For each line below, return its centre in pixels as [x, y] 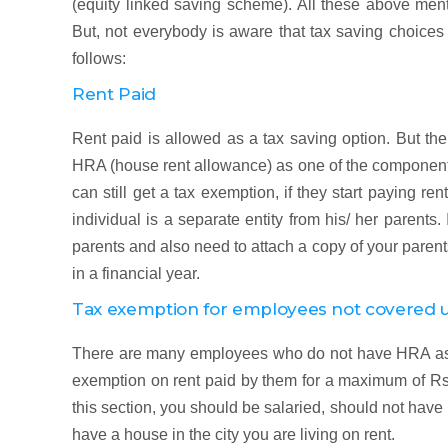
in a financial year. [136, 273]
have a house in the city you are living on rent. [233, 434]
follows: [99, 58]
